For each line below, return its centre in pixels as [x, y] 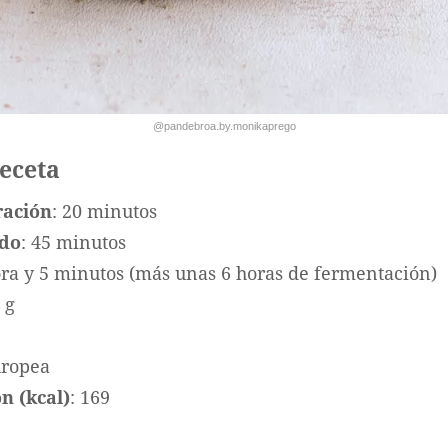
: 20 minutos [104, 211]
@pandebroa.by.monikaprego [224, 126]
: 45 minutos [73, 242]
